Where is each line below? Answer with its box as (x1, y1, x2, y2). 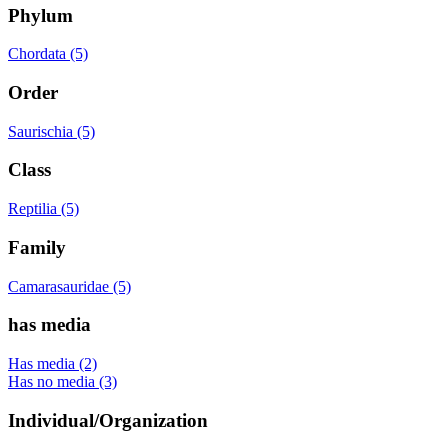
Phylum (8, 4, 73, 26)
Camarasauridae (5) (8, 277, 131, 295)
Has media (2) (8, 355, 97, 373)
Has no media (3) (8, 373, 117, 391)
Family (8, 236, 66, 258)
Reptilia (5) (8, 200, 79, 218)
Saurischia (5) (8, 122, 95, 140)
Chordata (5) (8, 45, 88, 63)
